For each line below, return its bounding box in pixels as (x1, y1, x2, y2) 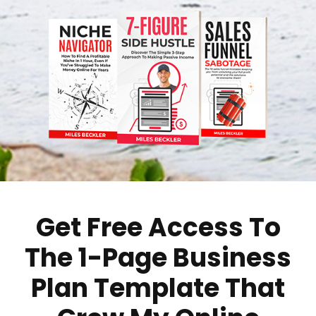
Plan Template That (31, 269, 285, 306)
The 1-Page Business (25, 239, 291, 276)
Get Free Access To (35, 209, 281, 245)
